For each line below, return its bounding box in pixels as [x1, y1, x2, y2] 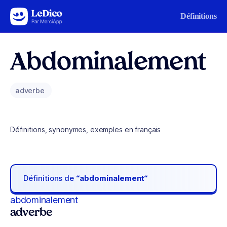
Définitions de [23, 173, 77, 183]
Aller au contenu [12, 10, 65, 18]
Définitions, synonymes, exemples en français [10, 125, 161, 134]
